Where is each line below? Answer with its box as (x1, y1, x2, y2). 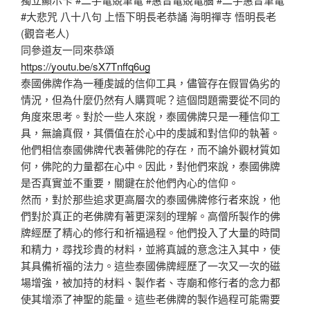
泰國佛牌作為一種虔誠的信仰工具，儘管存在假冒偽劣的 (21, 75, 280, 91)
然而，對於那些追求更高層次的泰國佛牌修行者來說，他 (21, 192, 280, 207)
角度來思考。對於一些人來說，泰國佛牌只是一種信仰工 (21, 109, 280, 124)
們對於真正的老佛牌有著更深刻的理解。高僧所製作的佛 (21, 208, 280, 224)
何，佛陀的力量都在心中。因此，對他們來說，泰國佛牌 (21, 158, 280, 174)
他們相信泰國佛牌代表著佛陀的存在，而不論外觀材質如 (21, 142, 280, 157)
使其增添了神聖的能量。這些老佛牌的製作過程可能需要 (21, 291, 280, 307)
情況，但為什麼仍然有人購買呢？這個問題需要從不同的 (21, 92, 280, 107)
